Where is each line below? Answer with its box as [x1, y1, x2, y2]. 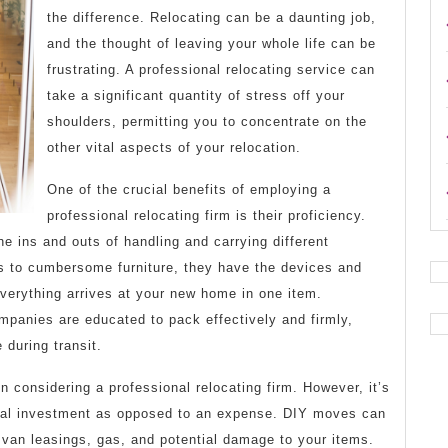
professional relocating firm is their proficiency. [47, 208, 366, 224]
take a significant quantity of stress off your [47, 88, 345, 104]
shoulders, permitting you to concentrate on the [47, 114, 367, 130]
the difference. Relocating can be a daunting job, [47, 10, 376, 26]
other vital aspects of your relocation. [47, 140, 301, 156]
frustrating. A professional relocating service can [47, 62, 375, 78]
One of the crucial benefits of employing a [47, 182, 331, 198]
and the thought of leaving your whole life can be [47, 36, 376, 52]
